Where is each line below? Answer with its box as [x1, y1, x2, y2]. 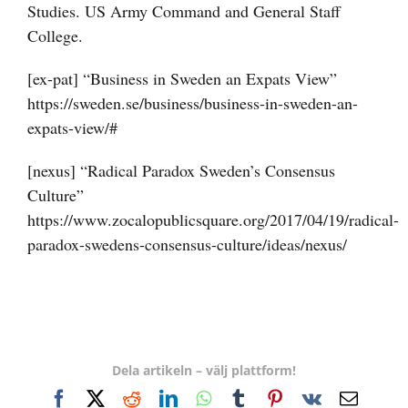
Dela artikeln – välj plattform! [112, 362, 296, 380]
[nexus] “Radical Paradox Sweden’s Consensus [27, 159, 335, 182]
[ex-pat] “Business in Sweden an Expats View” [27, 67, 337, 90]
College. [27, 25, 83, 47]
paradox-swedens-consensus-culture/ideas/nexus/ [27, 233, 347, 256]
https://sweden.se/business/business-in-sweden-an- [27, 92, 358, 115]
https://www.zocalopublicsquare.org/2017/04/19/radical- [27, 209, 399, 231]
